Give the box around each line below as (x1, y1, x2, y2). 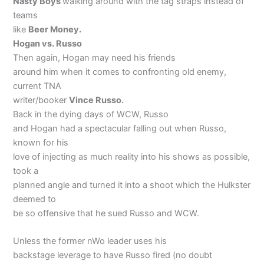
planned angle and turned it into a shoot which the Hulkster (13, 179, 251, 190)
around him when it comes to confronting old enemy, (13, 66, 227, 77)
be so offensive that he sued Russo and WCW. (13, 207, 200, 219)
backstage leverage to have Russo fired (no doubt (13, 250, 213, 261)
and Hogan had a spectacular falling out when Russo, (13, 123, 227, 134)
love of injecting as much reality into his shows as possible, (13, 151, 250, 162)
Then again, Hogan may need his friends (13, 52, 176, 63)
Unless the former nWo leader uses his (13, 236, 167, 247)
